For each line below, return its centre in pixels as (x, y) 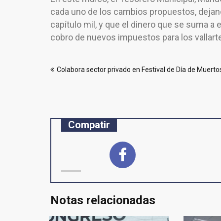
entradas (74, 92)
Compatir (89, 125)
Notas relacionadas (103, 200)
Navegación (82, 60)
